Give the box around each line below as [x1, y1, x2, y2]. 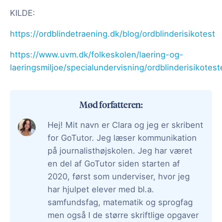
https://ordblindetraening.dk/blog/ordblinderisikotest [10, 29, 215, 39]
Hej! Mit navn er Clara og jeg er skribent [48, 119, 203, 130]
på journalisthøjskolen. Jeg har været [48, 145, 192, 156]
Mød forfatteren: [79, 98, 143, 111]
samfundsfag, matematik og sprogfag [48, 197, 193, 207]
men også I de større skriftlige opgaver [48, 210, 199, 220]
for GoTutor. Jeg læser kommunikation [48, 132, 197, 143]
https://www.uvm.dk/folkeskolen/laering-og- [10, 50, 183, 60]
